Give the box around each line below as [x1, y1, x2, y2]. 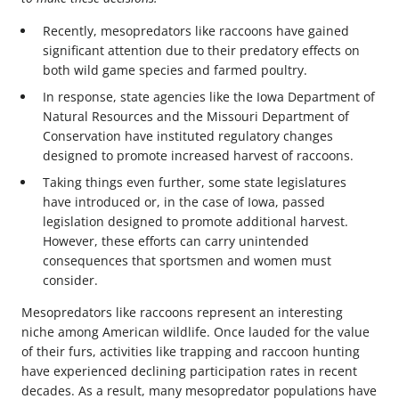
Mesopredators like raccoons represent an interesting [21, 303, 343, 321]
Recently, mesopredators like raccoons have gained [43, 21, 349, 39]
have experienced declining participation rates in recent [21, 362, 357, 379]
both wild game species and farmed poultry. [43, 61, 307, 78]
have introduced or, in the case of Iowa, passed [43, 192, 325, 210]
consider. [43, 271, 98, 289]
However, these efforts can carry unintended [43, 232, 309, 249]
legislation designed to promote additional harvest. [43, 212, 348, 230]
